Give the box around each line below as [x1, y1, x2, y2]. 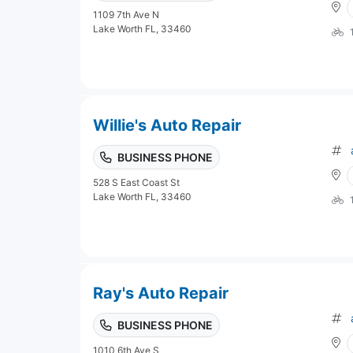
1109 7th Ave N [93, 8, 159, 20]
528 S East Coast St [93, 176, 180, 188]
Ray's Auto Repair [93, 283, 229, 303]
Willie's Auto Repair [93, 115, 241, 135]
